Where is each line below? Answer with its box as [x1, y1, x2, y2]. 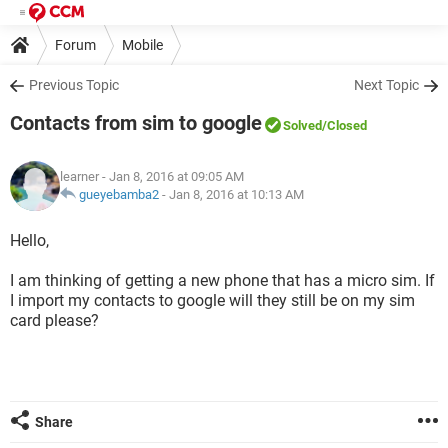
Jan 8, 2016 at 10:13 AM [169, 187, 304, 202]
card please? [10, 311, 99, 330]
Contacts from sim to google [10, 111, 262, 135]
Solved [283, 118, 322, 133]
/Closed [322, 118, 367, 133]
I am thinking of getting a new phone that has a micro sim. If [10, 271, 435, 290]
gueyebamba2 [79, 187, 159, 202]
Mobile [122, 36, 163, 53]
